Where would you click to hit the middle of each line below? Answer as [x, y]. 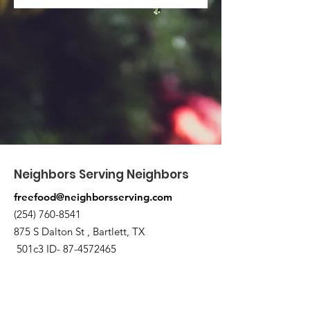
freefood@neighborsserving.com [93, 197]
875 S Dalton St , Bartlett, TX [81, 231]
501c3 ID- [38, 249]
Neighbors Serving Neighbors [101, 174]
